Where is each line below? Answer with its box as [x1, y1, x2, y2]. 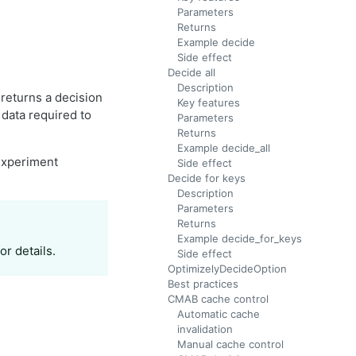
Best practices [168, 277, 238, 290]
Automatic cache [177, 308, 260, 320]
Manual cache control [177, 338, 284, 350]
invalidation [177, 323, 233, 335]
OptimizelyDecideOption [168, 262, 287, 275]
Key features [177, 96, 240, 109]
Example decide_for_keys [177, 232, 302, 245]
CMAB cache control [168, 292, 269, 305]
